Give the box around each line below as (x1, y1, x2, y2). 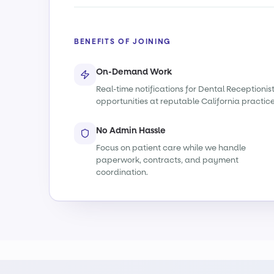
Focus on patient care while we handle (96, 143, 246, 153)
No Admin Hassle (96, 125, 166, 136)
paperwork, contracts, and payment (96, 155, 239, 165)
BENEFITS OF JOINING (74, 37, 171, 46)
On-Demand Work (96, 66, 172, 78)
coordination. (96, 167, 148, 177)
